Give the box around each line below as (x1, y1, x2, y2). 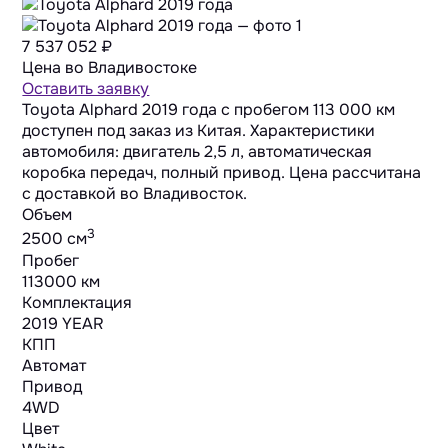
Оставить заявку (22, 78, 150, 100)
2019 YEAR (22, 312, 105, 334)
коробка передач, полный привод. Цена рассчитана (22, 162, 422, 184)
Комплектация (22, 291, 133, 313)
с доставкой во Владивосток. (22, 183, 248, 205)
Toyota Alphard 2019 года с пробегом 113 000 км (22, 99, 396, 121)
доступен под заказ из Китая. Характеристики (22, 120, 376, 142)
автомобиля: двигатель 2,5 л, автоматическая (22, 141, 373, 163)
